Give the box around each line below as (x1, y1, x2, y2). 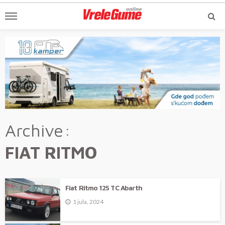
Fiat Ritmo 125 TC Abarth (65, 184, 142, 192)
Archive (5, 120, 63, 141)
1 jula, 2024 (73, 198, 103, 206)
